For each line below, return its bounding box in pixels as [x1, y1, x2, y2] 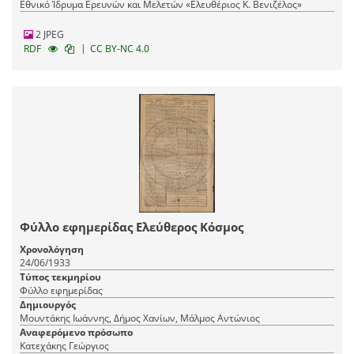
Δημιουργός [20, 297, 76, 311]
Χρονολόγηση [20, 242, 84, 256]
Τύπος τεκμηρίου [20, 269, 101, 284]
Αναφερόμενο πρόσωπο [20, 325, 133, 339]
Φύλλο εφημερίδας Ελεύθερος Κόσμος [20, 218, 243, 235]
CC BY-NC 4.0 [90, 41, 149, 55]
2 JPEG [33, 27, 64, 41]
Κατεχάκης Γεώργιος [20, 338, 109, 352]
